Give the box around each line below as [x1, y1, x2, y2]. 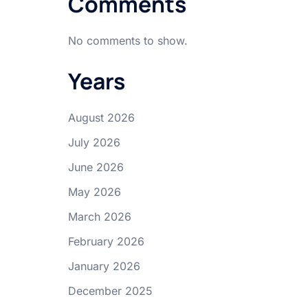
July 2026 [67, 135, 120, 149]
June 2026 [67, 160, 124, 174]
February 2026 [67, 234, 144, 248]
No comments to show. [67, 34, 188, 47]
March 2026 [67, 210, 131, 223]
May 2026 [67, 185, 121, 199]
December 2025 [67, 284, 153, 298]
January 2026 [67, 259, 140, 273]
